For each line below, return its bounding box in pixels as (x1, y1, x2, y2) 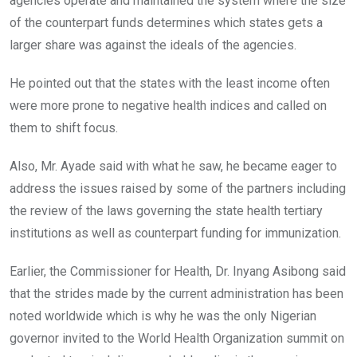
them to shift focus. (10, 120, 118, 135)
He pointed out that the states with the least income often (10, 75, 330, 91)
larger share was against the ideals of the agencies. (10, 37, 296, 53)
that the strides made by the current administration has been (10, 285, 343, 301)
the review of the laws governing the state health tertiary (10, 202, 323, 218)
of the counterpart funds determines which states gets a (10, 14, 323, 30)
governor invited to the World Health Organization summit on (10, 330, 344, 346)
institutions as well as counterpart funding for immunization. (10, 225, 341, 241)
